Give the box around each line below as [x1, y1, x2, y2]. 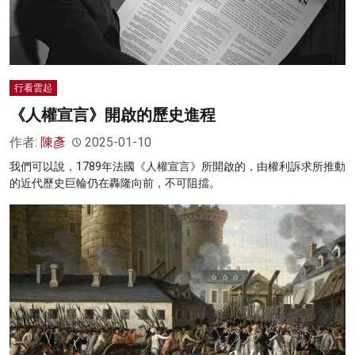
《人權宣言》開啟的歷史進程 [10, 105, 216, 125]
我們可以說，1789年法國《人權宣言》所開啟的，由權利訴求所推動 [10, 160, 345, 174]
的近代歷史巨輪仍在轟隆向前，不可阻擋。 [10, 177, 220, 190]
